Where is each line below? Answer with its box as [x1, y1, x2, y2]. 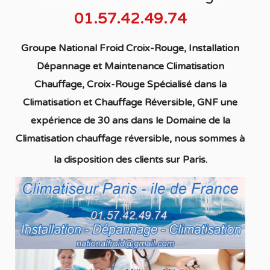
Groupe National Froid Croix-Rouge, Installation [21, 42, 240, 54]
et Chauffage [81, 96, 143, 108]
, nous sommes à [169, 133, 245, 145]
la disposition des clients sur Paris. [53, 154, 207, 166]
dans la [191, 78, 227, 90]
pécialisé [152, 78, 192, 90]
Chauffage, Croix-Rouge [34, 78, 145, 90]
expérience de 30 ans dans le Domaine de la [30, 115, 230, 127]
